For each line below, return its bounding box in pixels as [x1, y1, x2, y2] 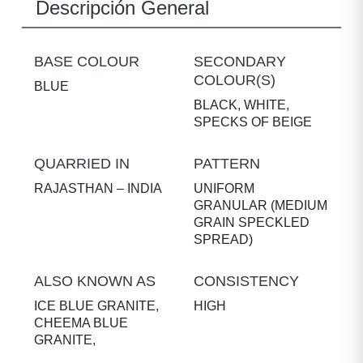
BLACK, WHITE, [194, 98, 289, 112]
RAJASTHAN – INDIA [34, 181, 162, 195]
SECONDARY [194, 53, 286, 70]
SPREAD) [194, 233, 253, 246]
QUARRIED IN [34, 156, 130, 172]
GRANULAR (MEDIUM [194, 199, 327, 212]
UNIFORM [194, 181, 254, 195]
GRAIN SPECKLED [194, 216, 310, 229]
